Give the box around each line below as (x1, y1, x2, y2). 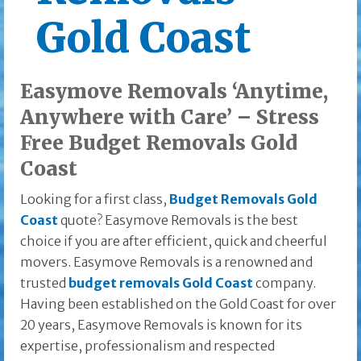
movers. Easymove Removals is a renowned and (20, 254, 313, 271)
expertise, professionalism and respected (20, 338, 275, 355)
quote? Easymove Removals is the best (58, 212, 298, 229)
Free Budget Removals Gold (20, 131, 297, 156)
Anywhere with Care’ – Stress (20, 105, 319, 131)
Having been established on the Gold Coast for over (20, 296, 336, 313)
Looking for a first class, (20, 191, 169, 208)
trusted (20, 275, 68, 292)
